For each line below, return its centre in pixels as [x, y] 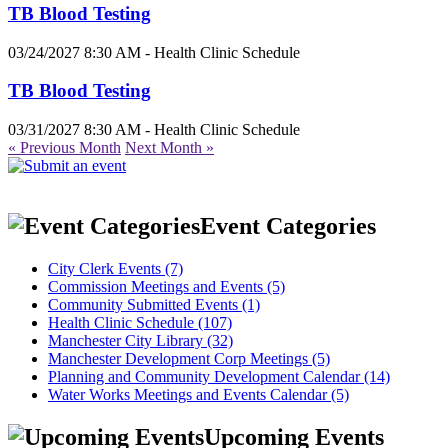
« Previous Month [64, 147]
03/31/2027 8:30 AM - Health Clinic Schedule [154, 129]
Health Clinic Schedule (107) [140, 322]
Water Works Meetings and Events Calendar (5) [198, 394]
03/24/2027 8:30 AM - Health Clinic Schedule [154, 52]
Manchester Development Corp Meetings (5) [189, 358]
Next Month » [169, 147]
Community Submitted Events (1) [154, 304]
